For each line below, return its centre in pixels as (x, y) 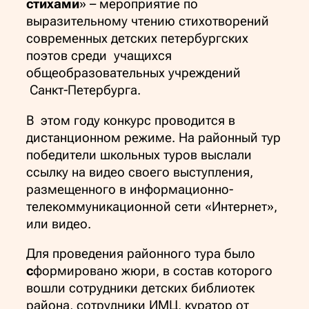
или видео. (59, 224)
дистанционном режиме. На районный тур (153, 138)
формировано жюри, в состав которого (153, 271)
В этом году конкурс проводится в (131, 120)
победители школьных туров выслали (139, 155)
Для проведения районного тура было (141, 254)
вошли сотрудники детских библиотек (140, 289)
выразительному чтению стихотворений (148, 22)
